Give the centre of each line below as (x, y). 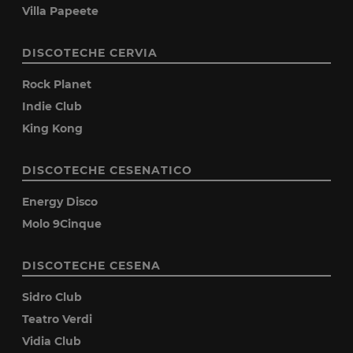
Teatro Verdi (58, 320)
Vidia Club (52, 342)
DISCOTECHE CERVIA (90, 53)
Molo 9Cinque (62, 224)
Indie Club (52, 107)
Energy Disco (60, 202)
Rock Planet (57, 85)
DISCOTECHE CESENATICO (108, 171)
